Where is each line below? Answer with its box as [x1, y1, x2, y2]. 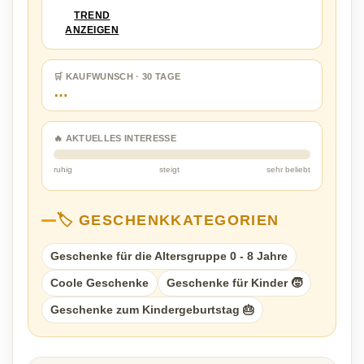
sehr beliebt [266, 165, 310, 174]
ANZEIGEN [65, 24, 119, 36]
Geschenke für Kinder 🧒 [167, 276, 302, 289]
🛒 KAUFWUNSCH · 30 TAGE [54, 71, 181, 81]
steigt [159, 165, 180, 174]
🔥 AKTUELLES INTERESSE [54, 133, 176, 143]
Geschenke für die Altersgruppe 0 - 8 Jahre [50, 249, 288, 262]
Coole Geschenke [50, 276, 149, 289]
